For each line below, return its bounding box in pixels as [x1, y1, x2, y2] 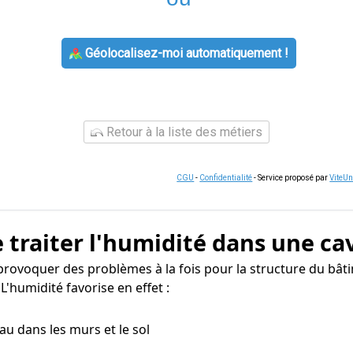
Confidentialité [199, 173, 253, 182]
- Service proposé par [252, 173, 330, 182]
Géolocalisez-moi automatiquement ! [81, 46, 288, 61]
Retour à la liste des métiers [103, 124, 262, 139]
